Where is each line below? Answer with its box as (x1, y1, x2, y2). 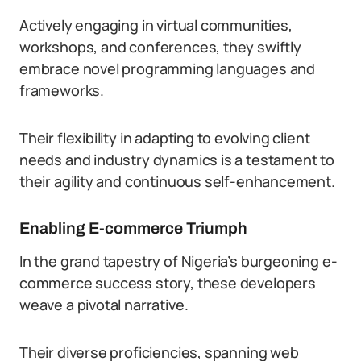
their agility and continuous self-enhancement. (19, 172, 335, 191)
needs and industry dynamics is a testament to (19, 150, 334, 169)
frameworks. (19, 81, 105, 100)
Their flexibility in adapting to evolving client (19, 128, 310, 147)
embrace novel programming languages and (19, 59, 315, 78)
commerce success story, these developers (19, 273, 316, 293)
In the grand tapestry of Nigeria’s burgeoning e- (19, 251, 338, 271)
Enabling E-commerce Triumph (19, 219, 247, 237)
